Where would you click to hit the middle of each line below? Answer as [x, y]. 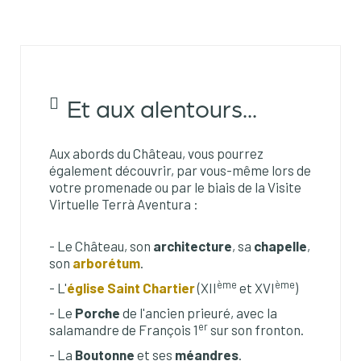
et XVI [256, 288]
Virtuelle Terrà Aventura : [124, 204]
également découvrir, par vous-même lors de [180, 170]
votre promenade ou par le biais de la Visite [175, 187]
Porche [98, 313]
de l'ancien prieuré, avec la [199, 313]
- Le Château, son [101, 246]
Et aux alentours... [162, 108]
